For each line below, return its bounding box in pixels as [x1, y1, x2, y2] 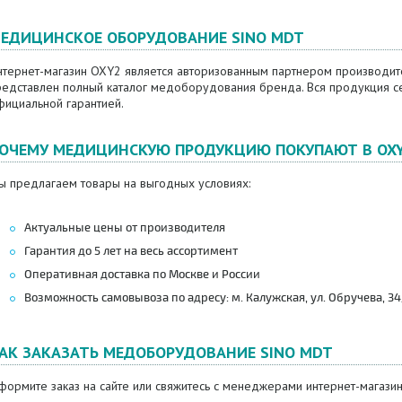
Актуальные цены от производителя [23, 221, 225, 235]
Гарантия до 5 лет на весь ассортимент [23, 244, 238, 258]
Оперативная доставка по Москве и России [23, 267, 260, 282]
